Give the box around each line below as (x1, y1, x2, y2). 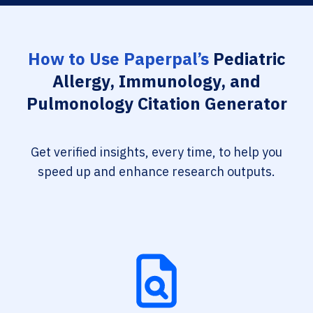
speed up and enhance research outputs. (38, 163, 275, 180)
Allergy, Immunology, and (52, 70, 261, 92)
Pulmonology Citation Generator (26, 92, 287, 115)
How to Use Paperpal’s (27, 48, 209, 70)
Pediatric (208, 48, 286, 70)
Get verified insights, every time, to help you (31, 144, 282, 160)
